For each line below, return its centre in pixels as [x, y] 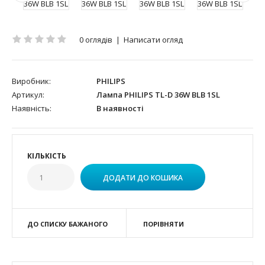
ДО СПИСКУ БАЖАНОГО [67, 224]
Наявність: [32, 108]
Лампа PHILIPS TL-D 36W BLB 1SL [157, 94]
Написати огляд [153, 39]
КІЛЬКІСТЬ [47, 156]
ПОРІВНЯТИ [163, 224]
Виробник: [31, 81]
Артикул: [28, 94]
